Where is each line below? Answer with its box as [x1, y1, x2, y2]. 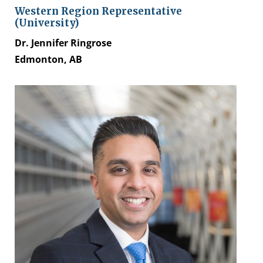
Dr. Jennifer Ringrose [15, 36, 112, 50]
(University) [15, 16, 79, 30]
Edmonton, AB [15, 53, 85, 66]
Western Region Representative [15, 5, 182, 18]
